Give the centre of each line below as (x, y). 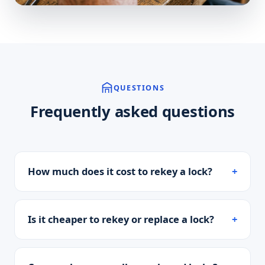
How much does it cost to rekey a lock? (120, 172)
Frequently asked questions (132, 112)
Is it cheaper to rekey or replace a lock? (121, 219)
